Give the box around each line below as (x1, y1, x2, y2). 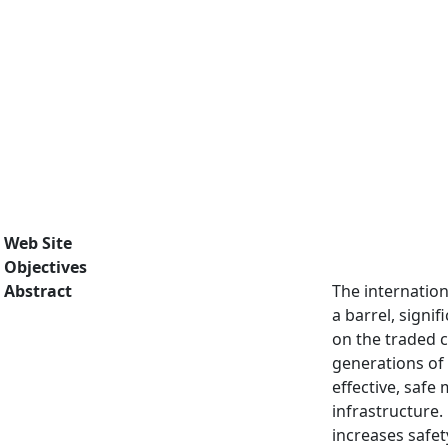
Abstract (4, 280, 72, 302)
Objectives (4, 256, 87, 278)
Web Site (4, 232, 72, 254)
